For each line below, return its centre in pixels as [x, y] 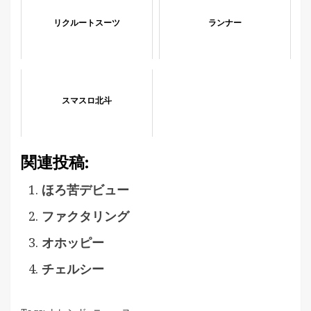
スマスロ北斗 [87, 101]
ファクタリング [85, 216]
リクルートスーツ [87, 23]
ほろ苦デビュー [85, 190]
